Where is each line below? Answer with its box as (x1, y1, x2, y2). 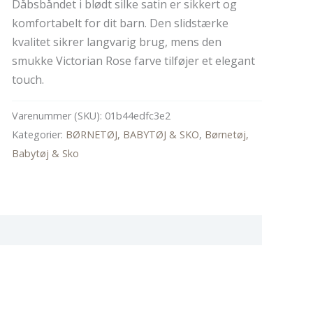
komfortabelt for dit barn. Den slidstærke (11, 15, 228, 31)
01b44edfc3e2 (104, 108, 170, 122)
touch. (11, 71, 44, 87)
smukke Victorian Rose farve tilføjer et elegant (11, 52, 255, 68)
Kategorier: (11, 127, 66, 141)
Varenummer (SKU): (11, 108, 105, 122)
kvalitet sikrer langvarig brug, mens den (11, 34, 221, 50)
